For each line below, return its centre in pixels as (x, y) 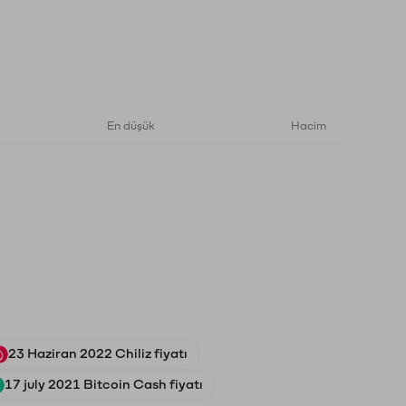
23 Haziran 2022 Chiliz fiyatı (98, 354)
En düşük (131, 126)
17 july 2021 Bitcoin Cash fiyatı (104, 385)
